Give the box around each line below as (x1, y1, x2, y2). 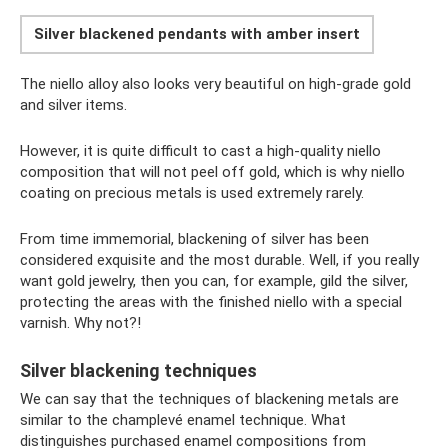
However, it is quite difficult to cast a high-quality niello (20, 142, 381, 161)
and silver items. (20, 96, 127, 115)
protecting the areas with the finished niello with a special (20, 293, 402, 312)
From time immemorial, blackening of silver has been (20, 230, 369, 249)
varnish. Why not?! (20, 314, 141, 333)
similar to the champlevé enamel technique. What (20, 411, 346, 430)
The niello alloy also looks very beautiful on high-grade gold (20, 75, 411, 94)
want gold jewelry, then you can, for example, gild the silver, (20, 272, 408, 291)
